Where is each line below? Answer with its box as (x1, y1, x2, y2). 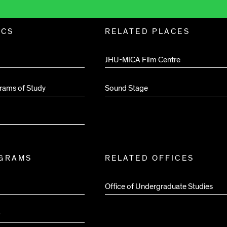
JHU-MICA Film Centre (104, 54, 180, 65)
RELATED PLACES (104, 26, 190, 36)
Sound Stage (104, 83, 148, 93)
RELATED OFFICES (104, 153, 194, 163)
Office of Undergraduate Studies (104, 181, 213, 192)
